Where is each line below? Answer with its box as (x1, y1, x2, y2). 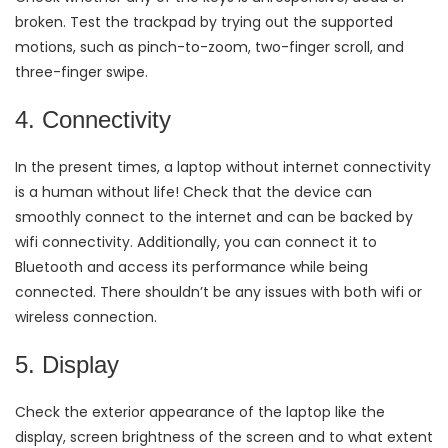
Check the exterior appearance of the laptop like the (15, 401, 385, 422)
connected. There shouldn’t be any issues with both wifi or (15, 281, 422, 302)
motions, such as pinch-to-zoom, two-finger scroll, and (15, 36, 404, 57)
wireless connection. (15, 306, 161, 327)
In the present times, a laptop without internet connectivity (15, 156, 431, 177)
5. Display (15, 351, 119, 378)
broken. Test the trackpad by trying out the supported (15, 11, 393, 32)
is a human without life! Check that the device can (15, 181, 372, 202)
